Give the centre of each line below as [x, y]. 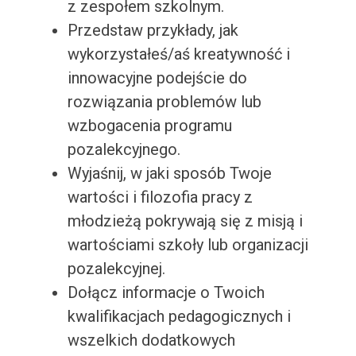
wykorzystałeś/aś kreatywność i [178, 54]
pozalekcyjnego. [124, 150]
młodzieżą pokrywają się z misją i [185, 221]
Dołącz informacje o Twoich [166, 293]
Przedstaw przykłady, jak [153, 31]
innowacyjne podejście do [157, 78]
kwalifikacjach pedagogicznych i [179, 317]
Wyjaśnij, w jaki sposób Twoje [169, 174]
